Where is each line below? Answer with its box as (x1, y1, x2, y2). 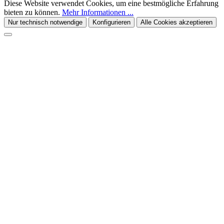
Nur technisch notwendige (8, 18, 82, 26)
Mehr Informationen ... (62, 7, 133, 16)
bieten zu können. (4, 7, 62, 16)
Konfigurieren (92, 18, 130, 26)
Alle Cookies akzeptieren (140, 18, 212, 26)
